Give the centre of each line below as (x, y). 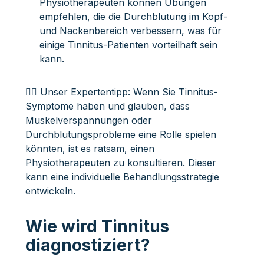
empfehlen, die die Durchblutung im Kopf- (133, 16)
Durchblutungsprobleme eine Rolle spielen (121, 134)
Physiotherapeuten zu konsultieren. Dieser (121, 162)
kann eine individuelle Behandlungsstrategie (122, 176)
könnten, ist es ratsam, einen (90, 148)
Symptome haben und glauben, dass (107, 106)
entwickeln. (50, 191)
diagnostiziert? (88, 245)
